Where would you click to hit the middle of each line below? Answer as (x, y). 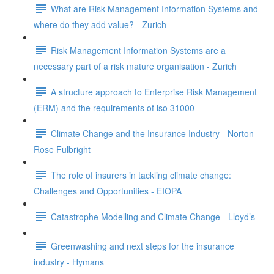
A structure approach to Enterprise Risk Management (154, 91)
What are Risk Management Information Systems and (154, 8)
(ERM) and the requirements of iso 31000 (114, 108)
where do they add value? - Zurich (100, 24)
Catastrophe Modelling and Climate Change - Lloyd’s (153, 216)
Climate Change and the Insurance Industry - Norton (152, 133)
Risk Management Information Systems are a (138, 50)
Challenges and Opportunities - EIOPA (108, 191)
